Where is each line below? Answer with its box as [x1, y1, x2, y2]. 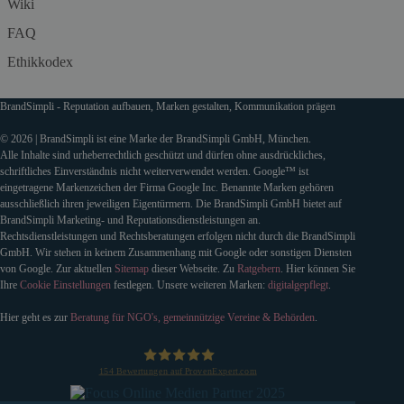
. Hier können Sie [280, 262, 355, 275]
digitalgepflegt [268, 278, 328, 291]
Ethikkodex [7, 53, 73, 69]
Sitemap [115, 262, 149, 275]
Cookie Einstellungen [20, 278, 111, 291]
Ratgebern [237, 262, 280, 275]
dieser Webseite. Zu [149, 262, 237, 275]
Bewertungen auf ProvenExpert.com [114, 365, 257, 376]
